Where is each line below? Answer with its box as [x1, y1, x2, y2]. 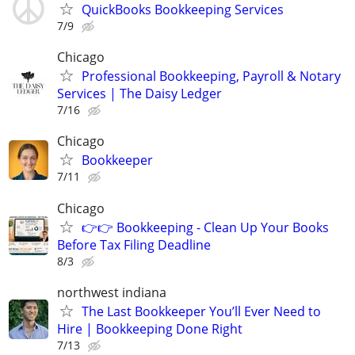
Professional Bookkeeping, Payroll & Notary [82, 67, 341, 86]
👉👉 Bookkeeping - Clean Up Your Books [82, 218, 329, 236]
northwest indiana [57, 283, 166, 301]
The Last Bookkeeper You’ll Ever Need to [82, 302, 321, 320]
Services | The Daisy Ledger [57, 85, 222, 103]
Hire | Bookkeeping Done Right [57, 319, 242, 338]
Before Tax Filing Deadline [57, 235, 211, 254]
